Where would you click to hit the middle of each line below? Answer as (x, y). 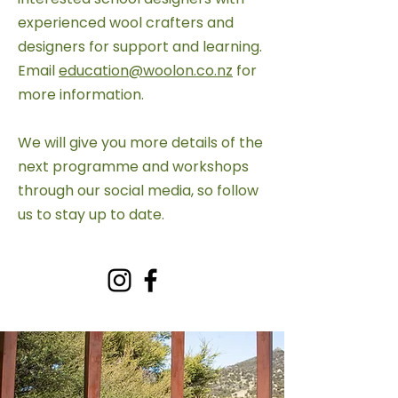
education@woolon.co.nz (146, 71)
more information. (81, 95)
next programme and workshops (133, 167)
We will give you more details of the (140, 143)
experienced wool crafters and (126, 23)
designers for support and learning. (140, 47)
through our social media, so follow (138, 191)
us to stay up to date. (91, 215)
